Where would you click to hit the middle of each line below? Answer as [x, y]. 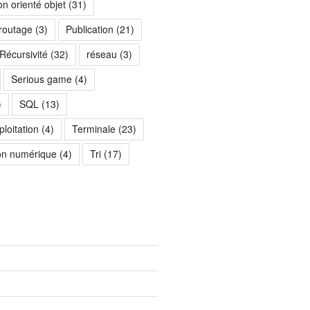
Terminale [93, 129]
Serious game [41, 79]
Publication [89, 29]
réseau [101, 54]
